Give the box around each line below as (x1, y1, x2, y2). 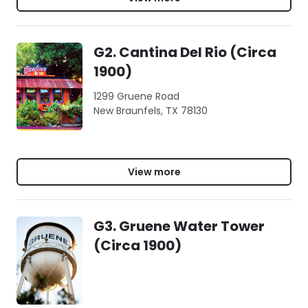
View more (127, 164, 181, 179)
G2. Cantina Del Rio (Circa (93, 43, 276, 62)
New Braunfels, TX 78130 (93, 104, 208, 118)
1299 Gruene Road (93, 89, 179, 103)
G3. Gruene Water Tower (93, 217, 265, 236)
